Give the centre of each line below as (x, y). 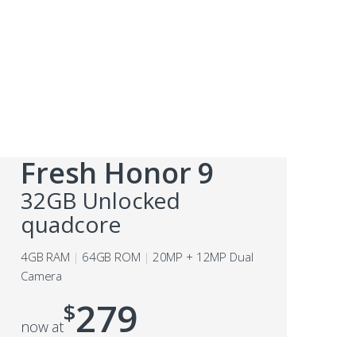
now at (43, 326)
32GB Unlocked (101, 200)
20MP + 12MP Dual (203, 256)
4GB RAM (46, 256)
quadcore (71, 224)
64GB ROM (111, 256)
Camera (42, 275)
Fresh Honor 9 (118, 172)
